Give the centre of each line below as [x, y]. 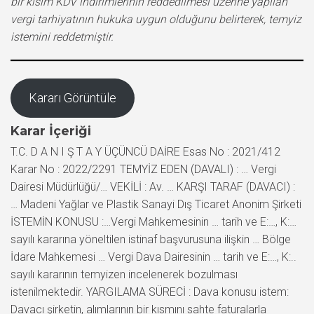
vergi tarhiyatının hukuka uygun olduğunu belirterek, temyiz [156, 19]
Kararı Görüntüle [72, 97]
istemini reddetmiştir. [62, 36]
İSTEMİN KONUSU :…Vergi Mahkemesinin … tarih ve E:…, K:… [153, 221]
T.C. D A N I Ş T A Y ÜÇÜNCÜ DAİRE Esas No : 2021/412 [145, 151]
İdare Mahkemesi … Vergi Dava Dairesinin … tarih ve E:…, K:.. [153, 257]
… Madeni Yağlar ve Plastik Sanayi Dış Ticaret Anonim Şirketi [156, 204]
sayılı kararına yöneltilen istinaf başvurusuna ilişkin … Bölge [151, 239]
